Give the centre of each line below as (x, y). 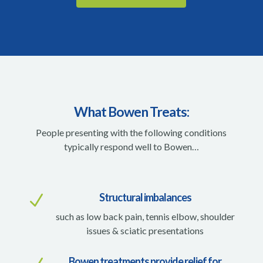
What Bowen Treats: (131, 111)
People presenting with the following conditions (131, 132)
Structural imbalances (145, 197)
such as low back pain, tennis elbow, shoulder (145, 216)
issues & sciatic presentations (145, 230)
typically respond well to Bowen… (131, 146)
